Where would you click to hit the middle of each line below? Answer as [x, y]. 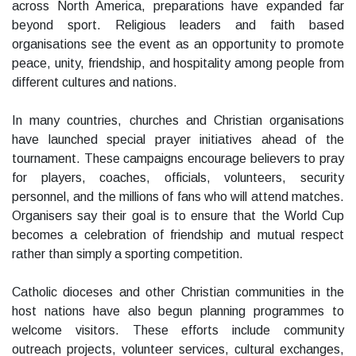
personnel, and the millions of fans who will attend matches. [178, 197]
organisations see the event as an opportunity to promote [178, 44]
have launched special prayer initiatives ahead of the [178, 140]
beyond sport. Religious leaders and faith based [178, 25]
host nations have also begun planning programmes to [178, 311]
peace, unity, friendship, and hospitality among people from [178, 64]
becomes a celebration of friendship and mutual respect [178, 235]
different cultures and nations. [95, 83]
